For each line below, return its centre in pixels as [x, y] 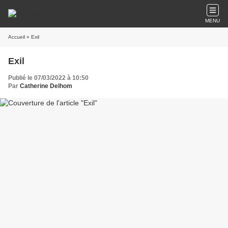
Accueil [17, 37]
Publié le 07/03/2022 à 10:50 [48, 78]
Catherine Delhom [46, 86]
